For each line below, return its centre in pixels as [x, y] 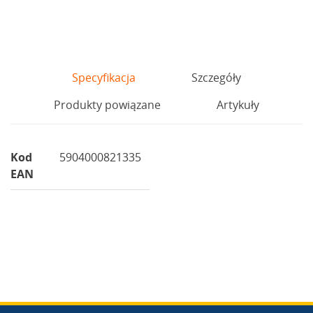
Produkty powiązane [107, 104]
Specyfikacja [104, 77]
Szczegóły [216, 77]
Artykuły [238, 104]
